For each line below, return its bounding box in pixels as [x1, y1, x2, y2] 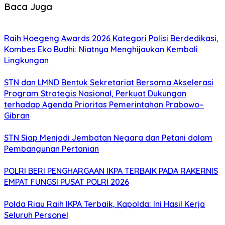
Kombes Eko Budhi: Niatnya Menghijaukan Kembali [4, 44, 198, 55]
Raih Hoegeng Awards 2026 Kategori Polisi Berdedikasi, [4, 33, 218, 44]
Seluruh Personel [4, 210, 68, 220]
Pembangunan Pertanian [4, 144, 99, 154]
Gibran [4, 110, 30, 121]
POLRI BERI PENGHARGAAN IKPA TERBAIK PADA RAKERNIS [4, 166, 218, 176]
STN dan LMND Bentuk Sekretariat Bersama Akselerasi [4, 77, 213, 88]
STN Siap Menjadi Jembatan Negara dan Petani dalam [4, 133, 212, 143]
